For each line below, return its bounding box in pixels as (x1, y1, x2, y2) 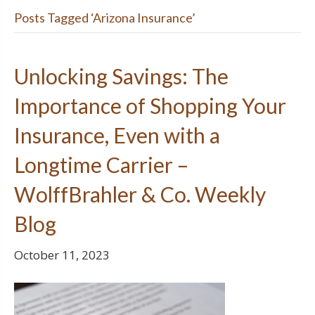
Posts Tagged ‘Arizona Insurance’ (14, 10, 195, 25)
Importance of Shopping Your (14, 93, 286, 118)
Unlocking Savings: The (14, 63, 229, 89)
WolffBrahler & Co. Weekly (14, 181, 266, 207)
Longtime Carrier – (14, 152, 188, 177)
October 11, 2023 (14, 247, 110, 263)
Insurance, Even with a (14, 122, 220, 148)
